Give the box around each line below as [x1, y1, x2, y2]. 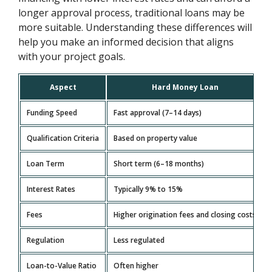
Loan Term [27, 158, 65, 169]
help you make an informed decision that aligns [18, 35, 234, 49]
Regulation [27, 235, 65, 246]
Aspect [49, 82, 76, 93]
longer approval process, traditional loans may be [18, 6, 245, 20]
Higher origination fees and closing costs [114, 209, 257, 220]
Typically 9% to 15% [114, 184, 183, 195]
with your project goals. [18, 50, 126, 64]
